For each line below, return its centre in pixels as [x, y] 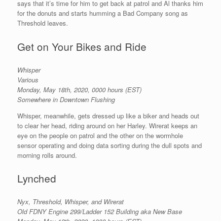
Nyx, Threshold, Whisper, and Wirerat [71, 202]
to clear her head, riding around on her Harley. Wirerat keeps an [107, 125]
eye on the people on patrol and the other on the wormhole [100, 135]
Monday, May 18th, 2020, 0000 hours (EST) [79, 89]
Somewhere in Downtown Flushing [66, 99]
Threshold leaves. [43, 23]
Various [28, 79]
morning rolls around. [47, 155]
